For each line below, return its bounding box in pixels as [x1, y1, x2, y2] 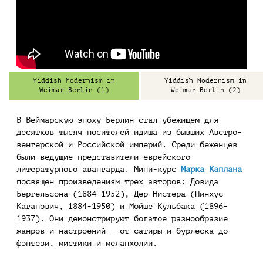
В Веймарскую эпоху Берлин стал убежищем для [16, 115, 218, 124]
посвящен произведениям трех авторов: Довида [16, 177, 218, 186]
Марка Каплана [181, 164, 242, 174]
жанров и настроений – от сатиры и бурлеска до [16, 226, 228, 235]
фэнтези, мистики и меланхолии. [16, 238, 157, 248]
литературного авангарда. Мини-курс [16, 164, 181, 174]
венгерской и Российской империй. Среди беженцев [16, 140, 237, 149]
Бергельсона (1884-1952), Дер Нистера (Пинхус [16, 189, 223, 198]
